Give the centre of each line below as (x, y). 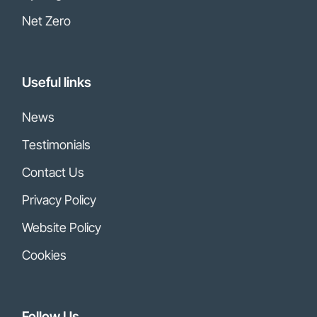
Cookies (45, 255)
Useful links (57, 83)
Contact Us (53, 173)
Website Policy (62, 228)
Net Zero (47, 21)
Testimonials (57, 145)
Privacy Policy (59, 200)
